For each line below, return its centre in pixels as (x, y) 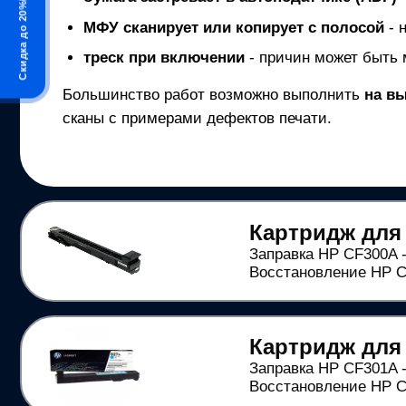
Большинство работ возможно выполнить (214, 95)
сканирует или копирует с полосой (251, 27)
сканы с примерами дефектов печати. (198, 119)
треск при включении (164, 58)
